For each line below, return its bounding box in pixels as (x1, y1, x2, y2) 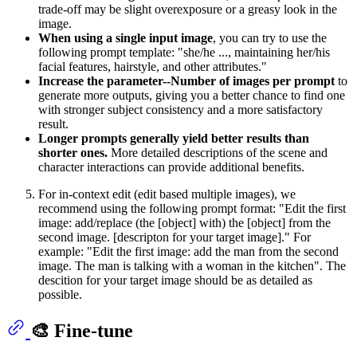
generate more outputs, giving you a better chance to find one (38, 88, 345, 102)
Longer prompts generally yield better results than (38, 131, 309, 145)
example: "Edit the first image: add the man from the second (38, 244, 339, 258)
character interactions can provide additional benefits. (38, 159, 304, 174)
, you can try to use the (213, 30, 327, 45)
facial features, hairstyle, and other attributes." (38, 59, 267, 73)
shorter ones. (38, 145, 108, 159)
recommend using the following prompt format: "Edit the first (38, 201, 346, 215)
